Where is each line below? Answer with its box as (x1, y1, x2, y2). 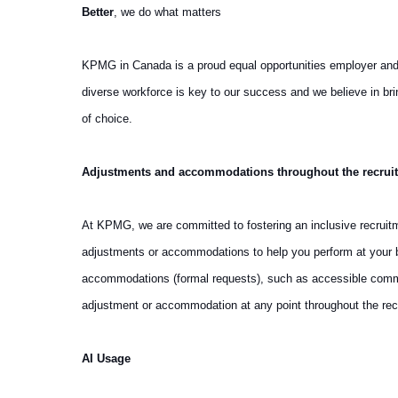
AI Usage (82, 351, 131, 365)
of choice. (82, 111, 132, 125)
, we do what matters (114, 4, 221, 19)
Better (82, 4, 114, 19)
